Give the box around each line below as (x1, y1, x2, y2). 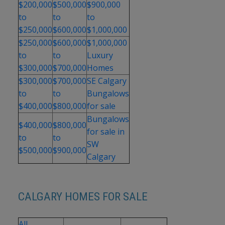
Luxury (86, 50, 113, 61)
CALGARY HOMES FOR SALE (18, 190, 148, 204)
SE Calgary (86, 75, 127, 86)
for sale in (86, 126, 125, 137)
